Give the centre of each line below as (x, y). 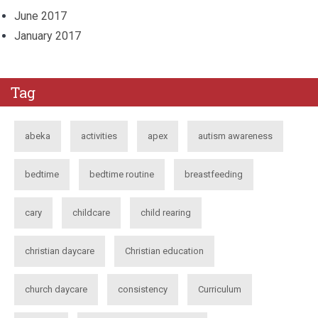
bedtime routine (122, 174)
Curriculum (220, 289)
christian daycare (60, 251)
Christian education (164, 251)
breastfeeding (214, 174)
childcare (91, 213)
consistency (143, 289)
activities (99, 136)
